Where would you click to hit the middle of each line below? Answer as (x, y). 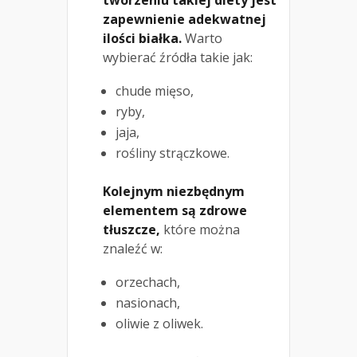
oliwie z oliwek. (159, 324)
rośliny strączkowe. (173, 153)
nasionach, (148, 303)
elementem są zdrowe (175, 211)
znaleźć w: (133, 249)
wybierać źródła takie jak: (178, 58)
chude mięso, (155, 91)
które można (200, 230)
